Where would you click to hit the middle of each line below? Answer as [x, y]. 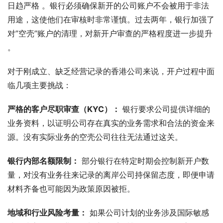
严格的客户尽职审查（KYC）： [64, 109]
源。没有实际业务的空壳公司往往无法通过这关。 [95, 137]
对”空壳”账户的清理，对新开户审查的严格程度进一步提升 [110, 33]
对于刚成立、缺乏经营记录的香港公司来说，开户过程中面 [111, 71]
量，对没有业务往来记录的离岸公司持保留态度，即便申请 [111, 174]
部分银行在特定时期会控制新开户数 [144, 161]
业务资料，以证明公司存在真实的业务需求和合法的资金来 [111, 123]
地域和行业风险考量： [47, 212]
